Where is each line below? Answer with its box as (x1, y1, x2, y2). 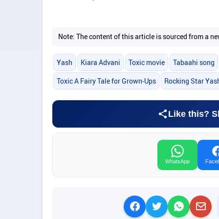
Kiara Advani (80, 58, 120, 67)
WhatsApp (165, 158, 190, 164)
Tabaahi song (173, 58, 215, 67)
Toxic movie (128, 58, 165, 67)
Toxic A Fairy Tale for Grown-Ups (56, 76, 156, 86)
